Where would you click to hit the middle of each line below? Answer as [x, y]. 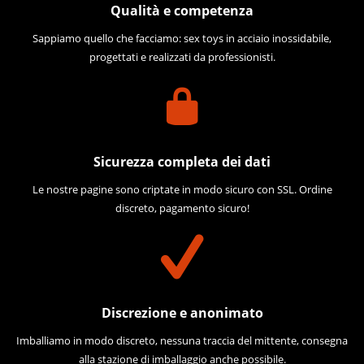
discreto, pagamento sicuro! [182, 208]
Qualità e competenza [182, 11]
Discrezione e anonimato [182, 313]
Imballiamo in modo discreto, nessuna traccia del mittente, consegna [182, 340]
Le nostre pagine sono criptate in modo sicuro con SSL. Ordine [182, 189]
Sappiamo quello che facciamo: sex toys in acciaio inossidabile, [182, 38]
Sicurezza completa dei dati [182, 162]
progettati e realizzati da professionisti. [182, 57]
